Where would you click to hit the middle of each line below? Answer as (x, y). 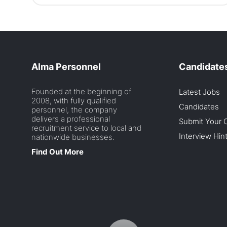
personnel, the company (74, 109)
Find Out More (58, 152)
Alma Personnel (66, 66)
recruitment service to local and (86, 128)
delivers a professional (71, 119)
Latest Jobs (199, 92)
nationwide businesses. (73, 137)
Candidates (199, 106)
